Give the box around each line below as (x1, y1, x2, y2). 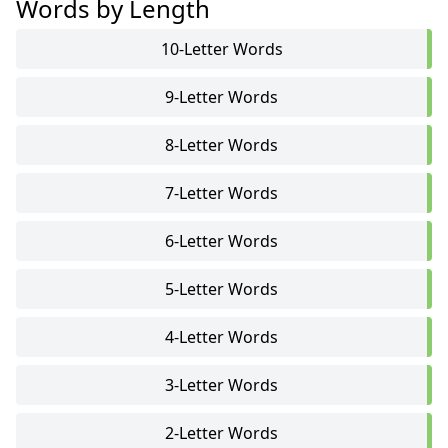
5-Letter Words (165, 278, 278, 300)
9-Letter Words (165, 86, 278, 108)
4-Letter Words (165, 326, 278, 348)
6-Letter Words (165, 230, 278, 252)
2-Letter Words (165, 422, 278, 444)
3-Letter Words (165, 374, 278, 396)
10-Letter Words (160, 38, 283, 60)
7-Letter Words (165, 182, 278, 204)
